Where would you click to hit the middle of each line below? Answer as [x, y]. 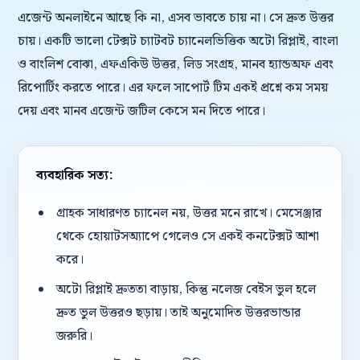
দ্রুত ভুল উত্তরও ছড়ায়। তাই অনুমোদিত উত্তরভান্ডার [178, 313]
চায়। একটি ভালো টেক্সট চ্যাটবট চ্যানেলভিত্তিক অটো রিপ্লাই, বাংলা [178, 41]
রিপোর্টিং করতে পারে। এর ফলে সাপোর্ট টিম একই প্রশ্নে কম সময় [173, 88]
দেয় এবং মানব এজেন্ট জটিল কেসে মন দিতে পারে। [141, 111]
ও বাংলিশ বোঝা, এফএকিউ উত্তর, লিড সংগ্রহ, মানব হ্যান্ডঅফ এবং [176, 65]
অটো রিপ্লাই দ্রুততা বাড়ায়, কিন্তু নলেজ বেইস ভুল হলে [186, 290]
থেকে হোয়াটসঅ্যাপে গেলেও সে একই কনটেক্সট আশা [187, 237]
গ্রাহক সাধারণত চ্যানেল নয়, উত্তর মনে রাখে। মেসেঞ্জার [188, 213]
